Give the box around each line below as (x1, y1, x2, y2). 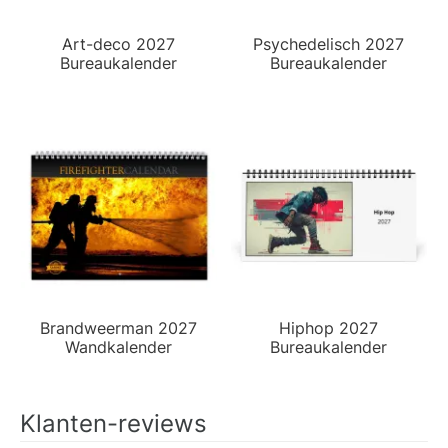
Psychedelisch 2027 (253, 33, 405, 54)
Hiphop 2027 (279, 317, 379, 338)
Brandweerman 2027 (40, 317, 198, 338)
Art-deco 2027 (62, 33, 176, 54)
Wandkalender (65, 336, 173, 357)
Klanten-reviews (20, 408, 207, 438)
